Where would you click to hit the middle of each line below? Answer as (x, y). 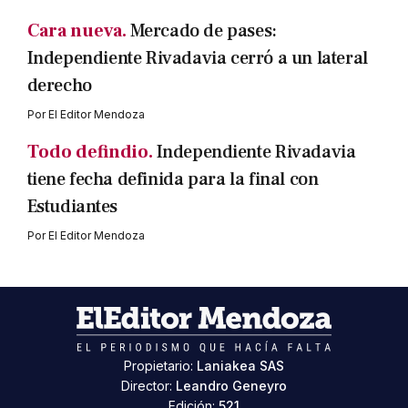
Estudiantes (72, 207)
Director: (148, 386)
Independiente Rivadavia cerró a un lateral (197, 59)
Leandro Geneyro (231, 386)
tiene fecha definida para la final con (173, 180)
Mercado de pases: (203, 31)
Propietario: (160, 366)
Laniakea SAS (240, 366)
